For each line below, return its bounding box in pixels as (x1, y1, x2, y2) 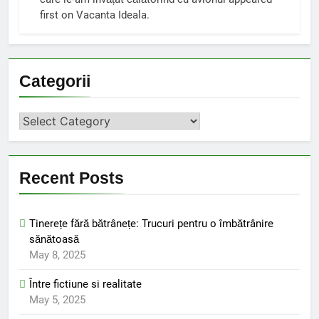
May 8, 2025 (29, 248, 85, 261)
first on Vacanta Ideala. (40, 8, 150, 21)
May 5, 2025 (29, 293, 85, 306)
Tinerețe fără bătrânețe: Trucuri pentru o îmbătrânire (29, 216, 273, 230)
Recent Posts (19, 168, 124, 187)
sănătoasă (29, 232, 79, 246)
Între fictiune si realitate (29, 277, 142, 291)
